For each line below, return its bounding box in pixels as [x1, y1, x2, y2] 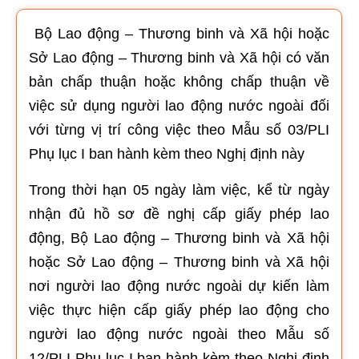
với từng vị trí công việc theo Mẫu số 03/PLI [29, 122, 329, 138]
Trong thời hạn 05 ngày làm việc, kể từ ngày [29, 182, 329, 198]
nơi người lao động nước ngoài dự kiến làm [29, 278, 329, 294]
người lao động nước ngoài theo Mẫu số [29, 326, 329, 342]
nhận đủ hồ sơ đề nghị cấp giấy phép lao [29, 206, 329, 222]
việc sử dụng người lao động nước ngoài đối [29, 98, 329, 114]
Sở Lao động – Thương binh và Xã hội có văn [29, 50, 329, 66]
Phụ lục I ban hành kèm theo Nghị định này [29, 146, 305, 162]
